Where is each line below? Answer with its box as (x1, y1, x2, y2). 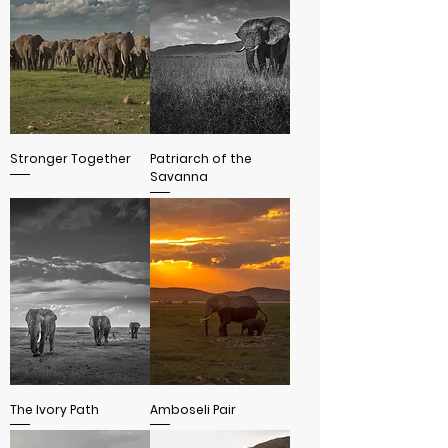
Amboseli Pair (150, 400, 236, 418)
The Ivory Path (10, 400, 99, 418)
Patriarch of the (150, 150, 252, 167)
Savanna (150, 168, 208, 185)
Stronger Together (10, 150, 131, 167)
